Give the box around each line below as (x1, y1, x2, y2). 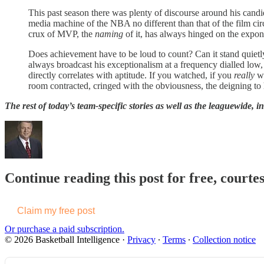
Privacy (127, 234, 156, 245)
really (234, 70, 255, 81)
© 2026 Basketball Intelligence (5, 234, 120, 245)
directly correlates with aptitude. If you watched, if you (28, 70, 234, 81)
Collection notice (193, 234, 256, 245)
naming (95, 29, 123, 39)
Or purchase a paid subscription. (5, 223, 124, 234)
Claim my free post (17, 205, 95, 216)
